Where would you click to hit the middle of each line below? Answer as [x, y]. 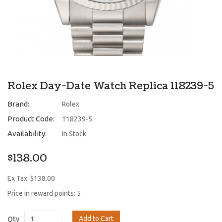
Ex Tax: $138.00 [31, 178]
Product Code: [31, 118]
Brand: [18, 104]
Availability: [27, 133]
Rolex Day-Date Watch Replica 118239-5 [111, 86]
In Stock [74, 134]
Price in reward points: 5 [44, 193]
